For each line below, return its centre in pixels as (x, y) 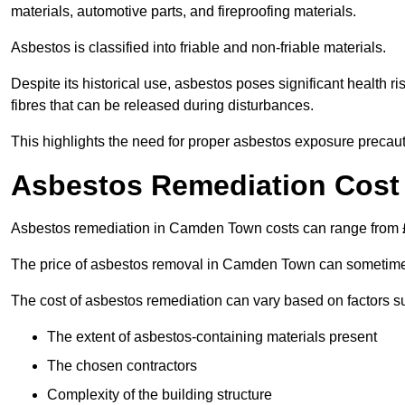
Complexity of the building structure (160, 395)
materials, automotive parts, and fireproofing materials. (184, 12)
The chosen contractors (122, 366)
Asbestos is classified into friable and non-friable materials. (198, 48)
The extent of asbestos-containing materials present (212, 337)
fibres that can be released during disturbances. (162, 106)
